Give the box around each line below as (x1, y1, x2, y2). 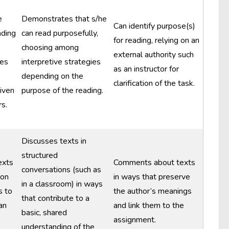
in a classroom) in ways (21, 178, 103, 190)
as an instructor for (113, 63, 179, 75)
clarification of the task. (113, 78, 195, 89)
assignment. (113, 214, 156, 225)
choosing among (21, 42, 79, 53)
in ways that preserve (113, 171, 190, 182)
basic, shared (21, 207, 67, 218)
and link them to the (113, 200, 184, 211)
